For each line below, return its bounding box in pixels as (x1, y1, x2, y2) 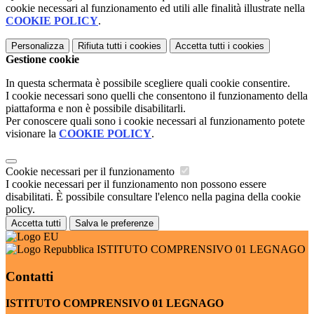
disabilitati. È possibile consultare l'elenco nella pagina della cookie (6, 190, 301, 203)
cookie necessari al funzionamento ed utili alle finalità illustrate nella (6, 1, 305, 14)
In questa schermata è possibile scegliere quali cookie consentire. (6, 76, 290, 89)
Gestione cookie (6, 53, 79, 65)
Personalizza (11, 40, 64, 51)
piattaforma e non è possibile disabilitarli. (6, 102, 186, 114)
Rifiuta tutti (78, 40, 122, 51)
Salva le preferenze (75, 217, 153, 228)
